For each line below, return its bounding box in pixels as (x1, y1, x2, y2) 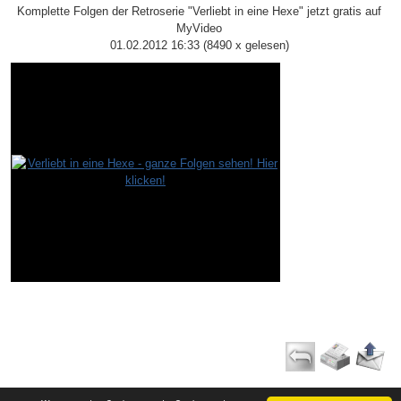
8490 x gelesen (206, 38, 286, 53)
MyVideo (176, 21, 222, 36)
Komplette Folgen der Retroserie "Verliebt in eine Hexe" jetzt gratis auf (17, 4, 381, 19)
